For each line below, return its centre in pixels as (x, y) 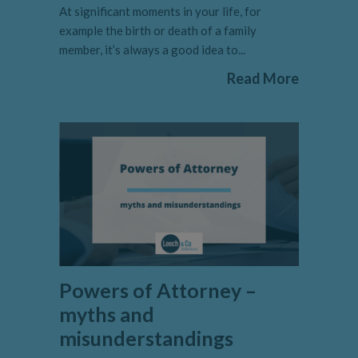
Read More (263, 79)
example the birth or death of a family (158, 31)
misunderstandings (146, 338)
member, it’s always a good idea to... (152, 50)
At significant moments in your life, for (160, 12)
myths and (107, 314)
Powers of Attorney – (158, 290)
